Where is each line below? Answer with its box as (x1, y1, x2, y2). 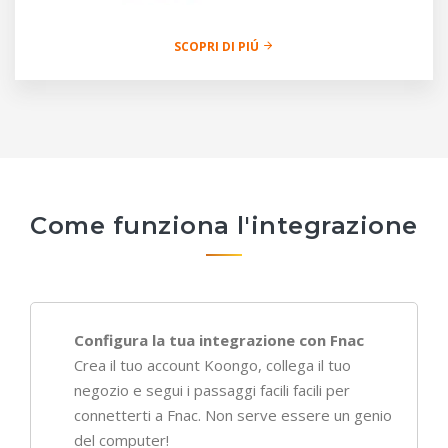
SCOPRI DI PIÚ (174, 38, 262, 56)
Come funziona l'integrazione (30, 211, 418, 241)
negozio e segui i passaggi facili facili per (74, 380, 350, 401)
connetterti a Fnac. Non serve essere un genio (74, 405, 392, 426)
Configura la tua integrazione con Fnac (74, 330, 364, 351)
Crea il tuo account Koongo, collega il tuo (74, 355, 351, 376)
